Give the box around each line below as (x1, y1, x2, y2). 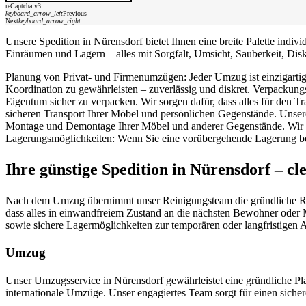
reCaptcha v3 (5, 1, 41, 10)
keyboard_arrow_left (5, 9, 63, 17)
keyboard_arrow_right (18, 16, 81, 25)
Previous (63, 9, 87, 17)
